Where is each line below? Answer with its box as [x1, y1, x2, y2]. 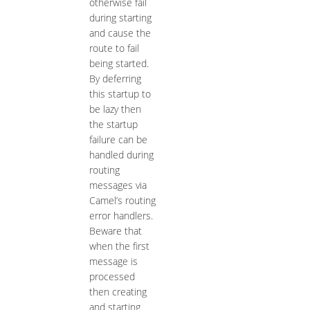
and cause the [89, 26, 151, 40]
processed [89, 270, 135, 284]
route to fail [89, 42, 139, 55]
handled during [89, 148, 154, 162]
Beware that [89, 224, 142, 238]
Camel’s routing [89, 194, 156, 208]
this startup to [89, 87, 151, 101]
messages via [89, 179, 147, 192]
